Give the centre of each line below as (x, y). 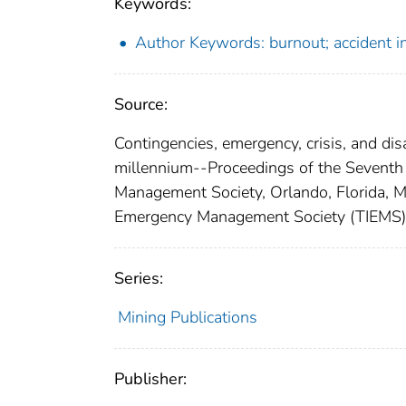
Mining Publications (187, 318)
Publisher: (150, 379)
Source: (141, 105)
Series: (139, 279)
